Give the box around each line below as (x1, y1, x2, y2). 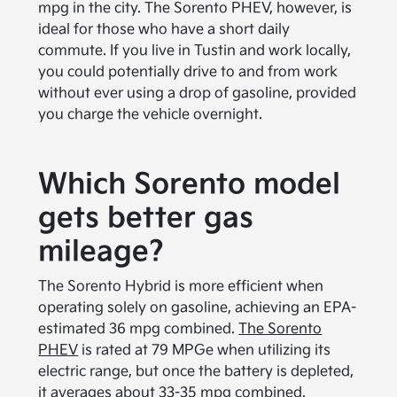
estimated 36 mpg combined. (38, 320, 239, 338)
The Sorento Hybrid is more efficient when (38, 277, 324, 295)
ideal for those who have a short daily (38, 20, 291, 38)
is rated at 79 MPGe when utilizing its (78, 341, 331, 359)
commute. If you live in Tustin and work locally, (38, 42, 352, 59)
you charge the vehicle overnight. (38, 105, 263, 123)
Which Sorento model (38, 167, 341, 202)
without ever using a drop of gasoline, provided (38, 84, 357, 102)
